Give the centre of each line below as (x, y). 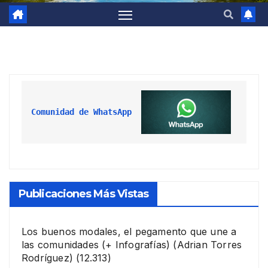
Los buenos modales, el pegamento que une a (129, 232)
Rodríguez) (47, 258)
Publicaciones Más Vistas (84, 194)
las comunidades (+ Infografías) (96, 245)
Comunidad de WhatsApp (81, 112)
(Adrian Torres (208, 245)
